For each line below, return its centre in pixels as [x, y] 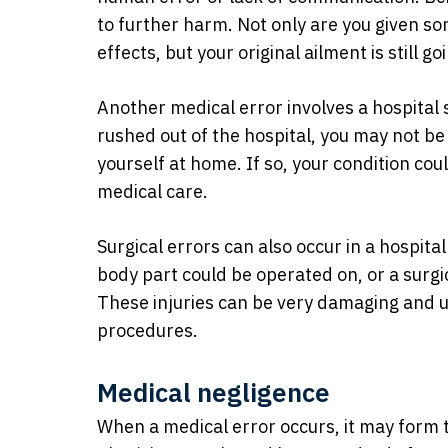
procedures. [147, 330]
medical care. [152, 191]
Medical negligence [213, 392]
